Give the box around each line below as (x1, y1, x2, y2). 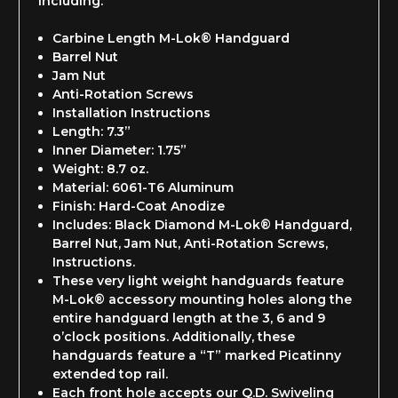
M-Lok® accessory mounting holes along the (52, 291, 353, 308)
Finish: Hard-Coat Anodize (52, 198, 226, 215)
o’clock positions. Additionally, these (52, 329, 296, 346)
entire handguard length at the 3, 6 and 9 (52, 310, 326, 327)
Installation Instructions (52, 105, 211, 122)
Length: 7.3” (52, 123, 131, 140)
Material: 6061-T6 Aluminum (52, 179, 235, 196)
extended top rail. (52, 366, 169, 383)
